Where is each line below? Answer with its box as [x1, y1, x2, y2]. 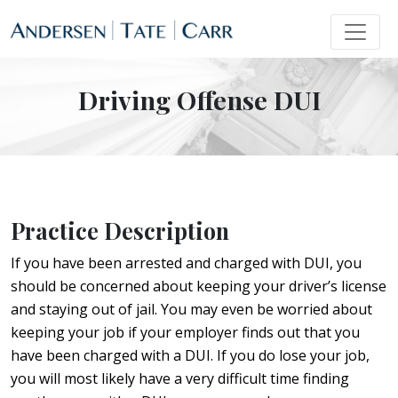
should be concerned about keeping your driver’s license [11, 275, 386, 296]
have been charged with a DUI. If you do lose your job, [11, 345, 370, 365]
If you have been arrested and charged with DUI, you [11, 252, 362, 273]
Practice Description [11, 215, 229, 245]
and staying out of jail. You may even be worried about [11, 298, 372, 319]
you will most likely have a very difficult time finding [11, 368, 349, 388]
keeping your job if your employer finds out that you [11, 322, 360, 342]
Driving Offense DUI [77, 82, 321, 116]
